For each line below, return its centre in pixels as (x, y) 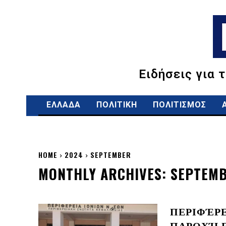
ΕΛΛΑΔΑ (64, 105)
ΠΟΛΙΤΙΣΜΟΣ (180, 105)
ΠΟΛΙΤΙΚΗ (117, 105)
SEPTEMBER (111, 155)
